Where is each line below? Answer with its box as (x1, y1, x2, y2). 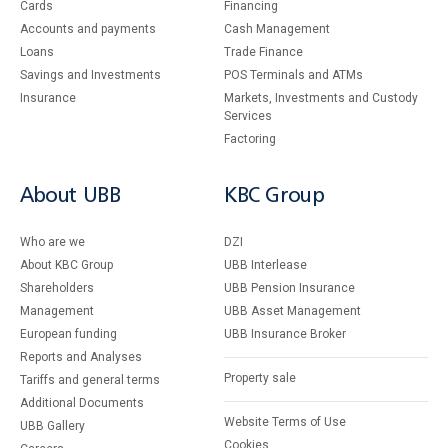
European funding (20, 327, 117, 341)
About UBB (20, 187, 121, 206)
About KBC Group (20, 258, 113, 272)
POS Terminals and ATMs (224, 68, 363, 82)
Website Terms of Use (224, 415, 346, 429)
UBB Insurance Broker (224, 327, 346, 341)
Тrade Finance (224, 45, 303, 59)
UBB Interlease (224, 258, 307, 272)
